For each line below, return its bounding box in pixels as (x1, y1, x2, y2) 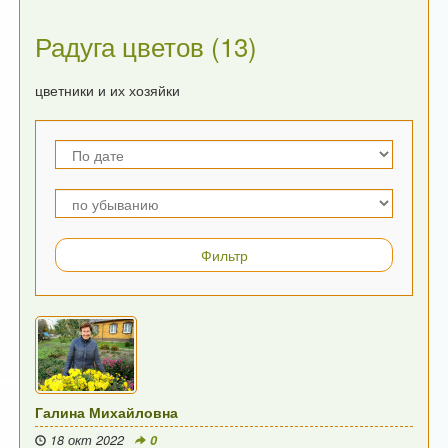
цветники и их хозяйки (35, 80, 181, 100)
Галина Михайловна (35, 402, 179, 422)
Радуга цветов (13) (35, 27, 258, 64)
